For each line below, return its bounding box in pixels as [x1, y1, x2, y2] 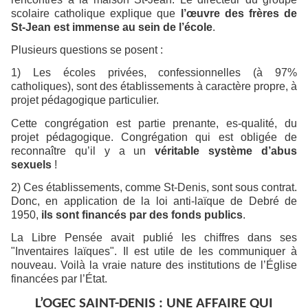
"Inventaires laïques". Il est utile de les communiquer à [11, 245, 297, 258]
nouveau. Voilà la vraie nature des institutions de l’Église [11, 259, 297, 272]
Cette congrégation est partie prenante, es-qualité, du [11, 117, 297, 129]
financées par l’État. [11, 273, 107, 285]
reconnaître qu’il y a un [11, 144, 155, 157]
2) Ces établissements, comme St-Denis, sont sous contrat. [11, 181, 297, 193]
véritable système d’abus [155, 144, 298, 157]
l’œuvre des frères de [180, 7, 298, 19]
